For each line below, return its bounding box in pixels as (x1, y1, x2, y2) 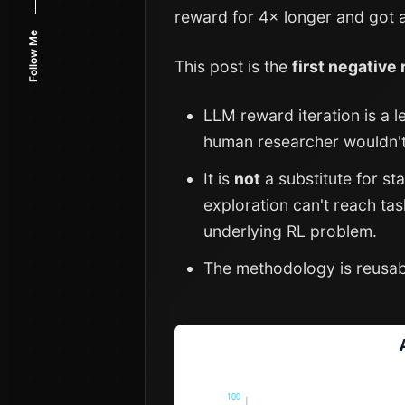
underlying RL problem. (203, 221, 377, 240)
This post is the (174, 57, 292, 76)
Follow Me (26, 29, 40, 82)
